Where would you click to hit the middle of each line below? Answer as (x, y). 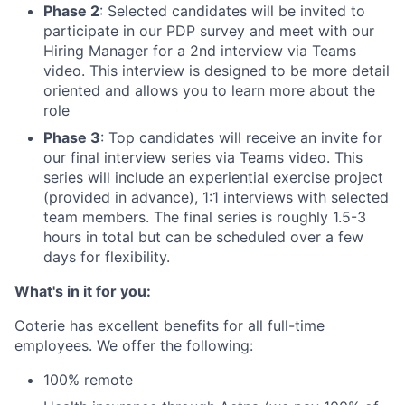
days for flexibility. (107, 256)
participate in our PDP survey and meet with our (209, 30)
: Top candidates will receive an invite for (241, 137)
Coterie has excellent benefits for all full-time (170, 325)
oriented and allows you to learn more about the (209, 90)
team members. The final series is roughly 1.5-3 (205, 217)
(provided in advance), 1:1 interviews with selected (216, 197)
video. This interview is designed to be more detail (217, 70)
